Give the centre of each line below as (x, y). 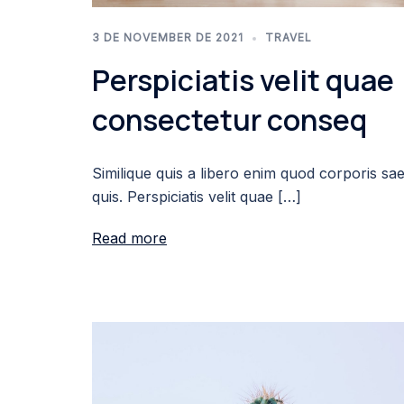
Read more (129, 239)
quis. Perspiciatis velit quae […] (197, 197)
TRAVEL (289, 38)
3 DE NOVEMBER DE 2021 (168, 38)
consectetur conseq (230, 120)
